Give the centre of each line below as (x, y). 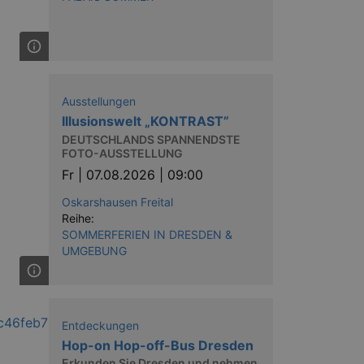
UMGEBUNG (94, 250)
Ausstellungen (99, 102)
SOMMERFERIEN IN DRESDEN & (147, 234)
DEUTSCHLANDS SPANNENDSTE (151, 139)
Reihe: (78, 218)
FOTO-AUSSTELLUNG (122, 153)
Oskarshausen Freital (117, 201)
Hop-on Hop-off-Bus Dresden (158, 345)
